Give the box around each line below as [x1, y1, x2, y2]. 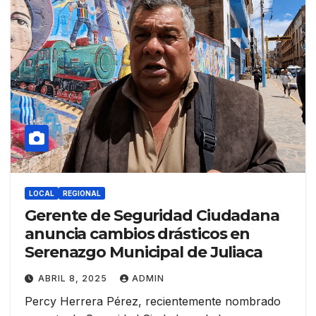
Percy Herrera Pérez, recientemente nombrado [25, 294, 281, 309]
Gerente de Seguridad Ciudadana [25, 206, 279, 226]
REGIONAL [63, 189, 101, 198]
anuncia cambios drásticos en [25, 224, 250, 244]
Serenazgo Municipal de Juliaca [25, 243, 262, 262]
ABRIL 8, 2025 [38, 273, 110, 284]
